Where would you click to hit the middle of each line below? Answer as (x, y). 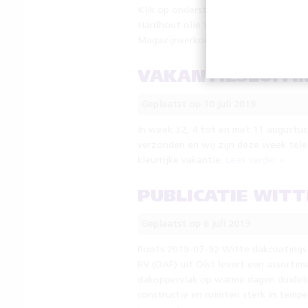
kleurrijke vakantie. (181, 160)
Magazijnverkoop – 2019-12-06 (209, 41)
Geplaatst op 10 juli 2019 (198, 104)
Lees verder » (255, 160)
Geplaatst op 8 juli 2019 (195, 224)
